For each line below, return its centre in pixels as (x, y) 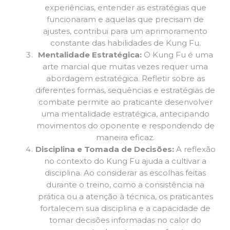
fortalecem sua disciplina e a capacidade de (125, 208)
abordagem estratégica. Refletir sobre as (125, 79)
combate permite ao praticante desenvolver (125, 102)
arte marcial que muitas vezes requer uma (125, 67)
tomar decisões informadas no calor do (125, 220)
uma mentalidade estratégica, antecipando (125, 114)
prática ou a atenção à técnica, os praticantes (125, 197)
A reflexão (195, 149)
